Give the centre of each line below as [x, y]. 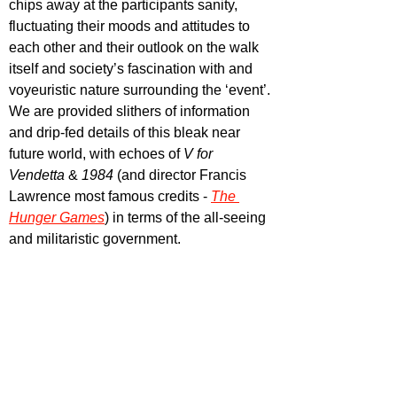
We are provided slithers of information [131, 111]
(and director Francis [182, 175]
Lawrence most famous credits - [108, 196]
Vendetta [39, 175]
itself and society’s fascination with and [132, 68]
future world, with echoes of [96, 153]
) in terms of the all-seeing [187, 217]
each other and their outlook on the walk [136, 47]
